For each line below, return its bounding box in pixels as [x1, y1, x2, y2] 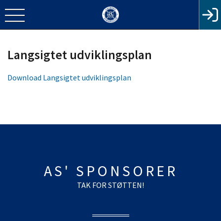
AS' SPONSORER [43, 161, 178, 180]
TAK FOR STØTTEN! [77, 180, 144, 190]
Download [7, 73, 43, 82]
